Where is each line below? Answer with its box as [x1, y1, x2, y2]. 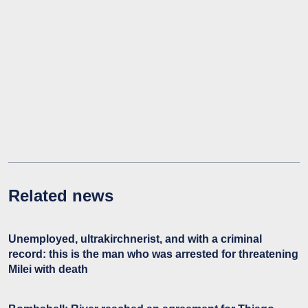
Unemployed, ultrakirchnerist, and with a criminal [8, 233, 262, 245]
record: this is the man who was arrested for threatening [8, 248, 298, 261]
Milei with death [8, 263, 88, 276]
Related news [8, 186, 113, 206]
